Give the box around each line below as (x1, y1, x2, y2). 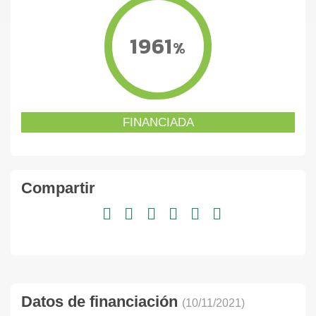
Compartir (21, 178, 95, 197)
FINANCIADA (122, 115, 194, 130)
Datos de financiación (21, 293, 182, 311)
